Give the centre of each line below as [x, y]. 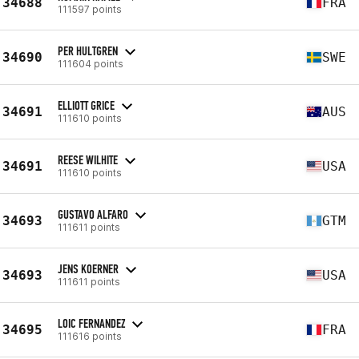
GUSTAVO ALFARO [93, 214]
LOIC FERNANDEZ [91, 323]
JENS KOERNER [88, 268]
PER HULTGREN [88, 50]
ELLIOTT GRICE [86, 105]
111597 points [90, 9]
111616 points [90, 336]
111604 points [91, 63]
